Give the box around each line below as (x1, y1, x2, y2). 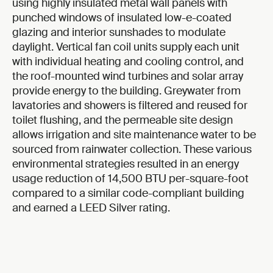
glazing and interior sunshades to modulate (12, 25, 225, 40)
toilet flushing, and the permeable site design (12, 113, 233, 128)
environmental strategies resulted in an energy (12, 157, 239, 172)
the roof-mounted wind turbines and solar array (12, 69, 243, 84)
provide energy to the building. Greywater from (12, 83, 241, 99)
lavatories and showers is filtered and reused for (12, 98, 247, 113)
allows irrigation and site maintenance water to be (12, 127, 256, 143)
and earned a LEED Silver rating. (12, 200, 170, 216)
